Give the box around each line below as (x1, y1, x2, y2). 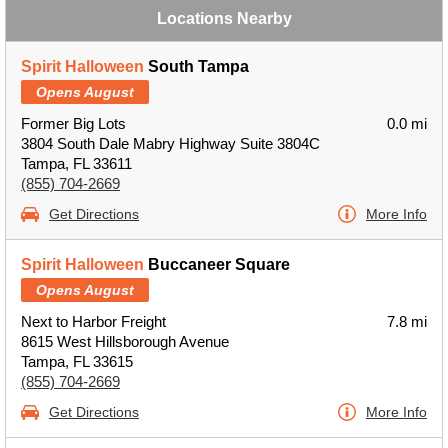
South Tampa (144, 58, 249, 75)
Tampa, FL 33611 (21, 155, 132, 172)
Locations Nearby (156, 10, 292, 27)
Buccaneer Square (144, 256, 290, 273)
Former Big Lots (21, 115, 126, 132)
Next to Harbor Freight (21, 313, 166, 330)
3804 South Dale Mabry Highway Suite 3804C (21, 135, 320, 152)
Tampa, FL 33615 (21, 353, 133, 370)
